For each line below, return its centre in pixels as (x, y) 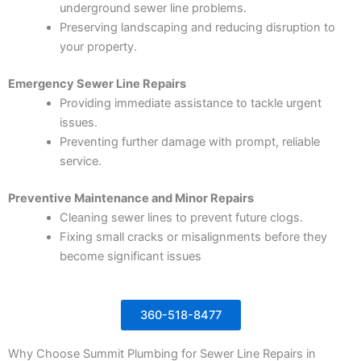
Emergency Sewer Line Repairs (97, 84)
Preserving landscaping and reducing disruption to (197, 28)
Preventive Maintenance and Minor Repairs (131, 199)
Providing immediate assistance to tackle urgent (190, 104)
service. (80, 162)
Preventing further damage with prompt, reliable (189, 142)
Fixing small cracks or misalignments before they (193, 237)
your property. (98, 47)
